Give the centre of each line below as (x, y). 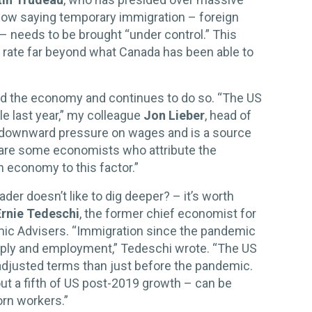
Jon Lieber (174, 116)
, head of (228, 116)
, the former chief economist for (168, 214)
